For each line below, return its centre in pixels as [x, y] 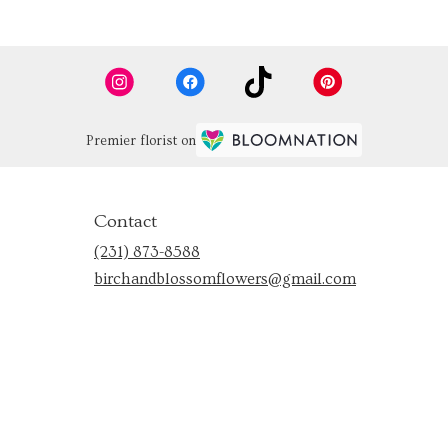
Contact [125, 222]
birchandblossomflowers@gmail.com [225, 279]
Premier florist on [141, 141]
